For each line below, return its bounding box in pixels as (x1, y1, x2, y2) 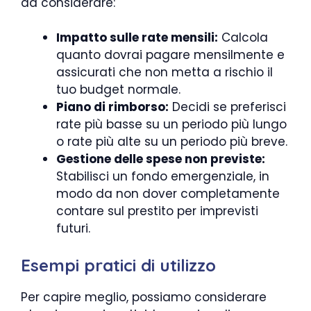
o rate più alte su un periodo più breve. (56, 133, 287, 150)
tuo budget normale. (56, 81, 180, 98)
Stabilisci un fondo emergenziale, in (56, 168, 269, 185)
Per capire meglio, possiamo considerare (21, 288, 267, 305)
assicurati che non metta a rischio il (56, 64, 273, 81)
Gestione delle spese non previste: (56, 151, 265, 167)
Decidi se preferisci (169, 99, 286, 115)
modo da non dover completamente (56, 185, 280, 202)
